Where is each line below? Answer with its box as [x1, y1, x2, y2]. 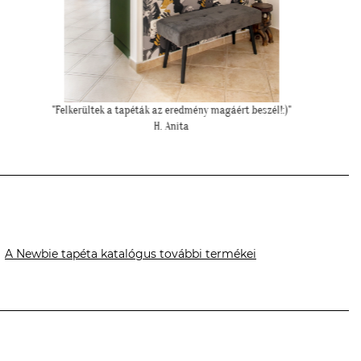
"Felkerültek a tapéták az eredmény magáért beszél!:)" [24, 103, 264, 117]
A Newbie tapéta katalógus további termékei [5, 247, 256, 262]
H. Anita [127, 119, 162, 133]
